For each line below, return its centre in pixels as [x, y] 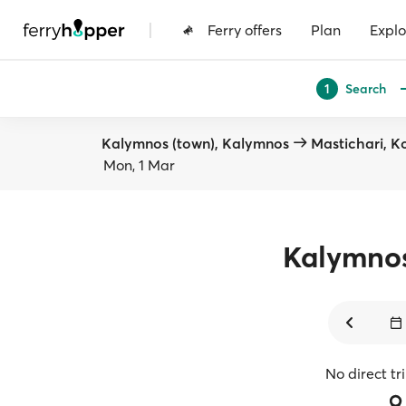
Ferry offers [245, 29]
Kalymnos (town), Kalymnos [195, 143]
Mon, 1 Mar [139, 165]
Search [366, 88]
